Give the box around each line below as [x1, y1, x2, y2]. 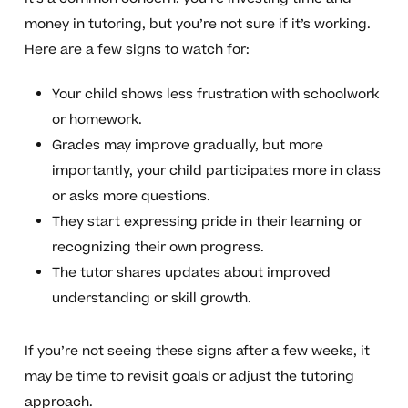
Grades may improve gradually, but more [51, 136, 323, 156]
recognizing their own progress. [51, 238, 264, 258]
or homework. [51, 110, 142, 130]
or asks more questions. [51, 187, 210, 207]
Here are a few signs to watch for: [24, 40, 250, 60]
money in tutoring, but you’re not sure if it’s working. [24, 15, 371, 35]
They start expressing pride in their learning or [51, 212, 362, 232]
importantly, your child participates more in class [51, 161, 381, 181]
